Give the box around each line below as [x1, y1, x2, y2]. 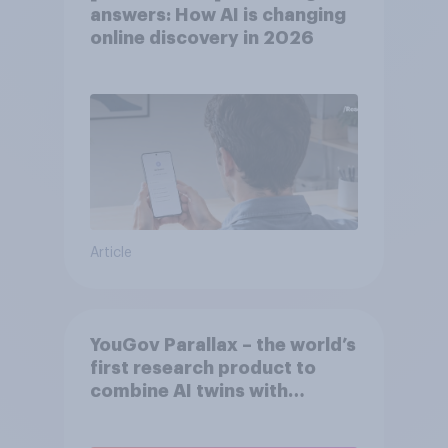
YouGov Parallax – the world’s [89, 336, 356, 355]
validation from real [89, 405, 269, 424]
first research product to [89, 359, 316, 378]
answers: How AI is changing [89, 6, 346, 25]
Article [89, 246, 132, 261]
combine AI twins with [89, 382, 288, 401]
